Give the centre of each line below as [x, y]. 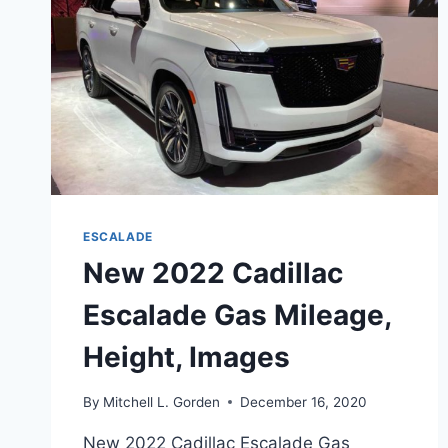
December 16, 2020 [304, 401]
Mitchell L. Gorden [162, 401]
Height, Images [186, 356]
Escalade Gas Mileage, [237, 314]
